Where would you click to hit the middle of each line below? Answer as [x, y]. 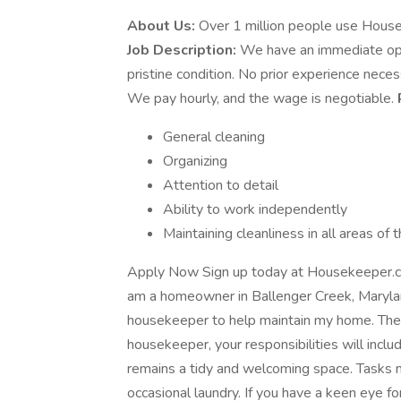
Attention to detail [221, 185]
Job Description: [182, 50]
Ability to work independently [255, 209]
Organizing [195, 161]
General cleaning [214, 137]
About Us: [161, 26]
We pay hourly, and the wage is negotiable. [262, 98]
